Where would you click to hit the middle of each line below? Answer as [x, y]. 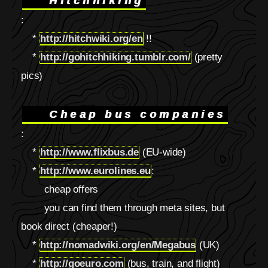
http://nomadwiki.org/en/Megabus [118, 245]
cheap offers [60, 190]
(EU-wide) [162, 153]
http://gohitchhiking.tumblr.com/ [115, 57]
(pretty [207, 57]
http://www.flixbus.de [89, 153]
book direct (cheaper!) [69, 227]
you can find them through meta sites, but [123, 208]
